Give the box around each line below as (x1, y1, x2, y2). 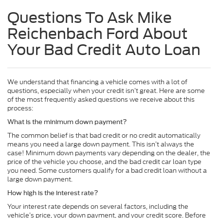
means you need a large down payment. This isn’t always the (7, 140, 194, 149)
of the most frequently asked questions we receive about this (7, 95, 195, 105)
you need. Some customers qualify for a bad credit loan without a (7, 166, 207, 176)
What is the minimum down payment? (7, 118, 127, 126)
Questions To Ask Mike (7, 9, 172, 27)
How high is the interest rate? (7, 189, 98, 197)
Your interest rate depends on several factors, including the (7, 202, 188, 212)
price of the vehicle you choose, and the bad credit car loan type (7, 157, 201, 167)
